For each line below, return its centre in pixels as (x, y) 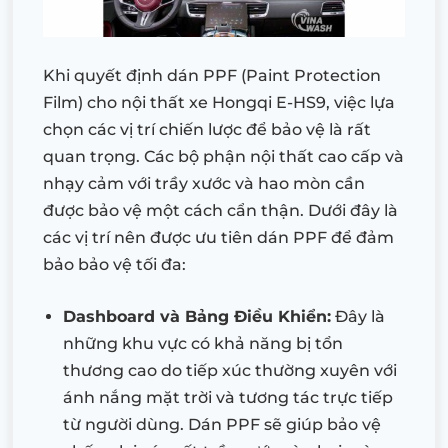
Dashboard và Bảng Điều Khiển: (197, 317)
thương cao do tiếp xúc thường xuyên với (230, 371)
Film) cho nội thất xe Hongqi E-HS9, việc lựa (219, 103)
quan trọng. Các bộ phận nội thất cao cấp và (223, 157)
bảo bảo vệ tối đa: (114, 265)
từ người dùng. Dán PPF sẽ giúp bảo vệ (222, 425)
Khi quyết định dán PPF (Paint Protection (212, 76)
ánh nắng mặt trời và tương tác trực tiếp (228, 398)
